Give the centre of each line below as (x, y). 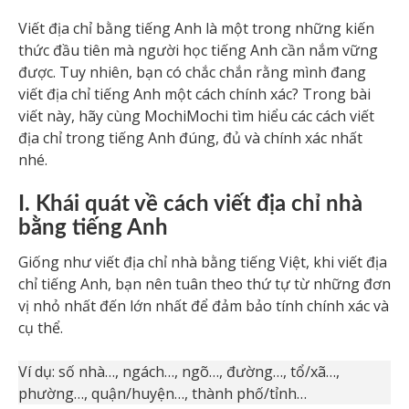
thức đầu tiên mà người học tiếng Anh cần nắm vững (198, 50)
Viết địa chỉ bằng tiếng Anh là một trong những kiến (196, 28)
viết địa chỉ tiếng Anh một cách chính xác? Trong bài (194, 94)
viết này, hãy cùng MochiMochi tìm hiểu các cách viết (196, 116)
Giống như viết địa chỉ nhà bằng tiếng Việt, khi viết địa (203, 262)
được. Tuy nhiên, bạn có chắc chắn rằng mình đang (192, 72)
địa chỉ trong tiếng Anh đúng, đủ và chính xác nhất (190, 138)
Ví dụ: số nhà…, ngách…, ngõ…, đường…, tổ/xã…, (179, 372)
